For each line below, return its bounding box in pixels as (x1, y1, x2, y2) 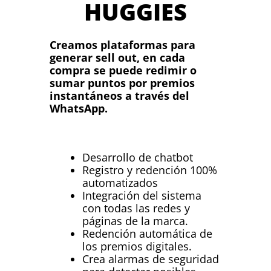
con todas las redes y (82, 200, 191, 215)
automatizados (82, 175, 158, 190)
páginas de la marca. (82, 213, 189, 228)
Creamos (50, 37, 101, 52)
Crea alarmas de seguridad (82, 251, 220, 266)
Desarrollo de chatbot (82, 149, 194, 165)
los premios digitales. (82, 238, 192, 253)
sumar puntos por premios (50, 75, 195, 90)
